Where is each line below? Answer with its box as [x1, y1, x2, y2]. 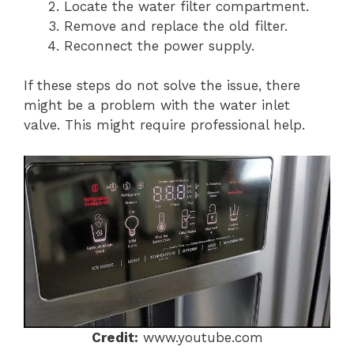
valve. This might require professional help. [24, 117, 305, 133]
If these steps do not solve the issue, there [24, 77, 300, 93]
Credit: [91, 329, 138, 345]
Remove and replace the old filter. [64, 17, 288, 34]
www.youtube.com [137, 329, 263, 345]
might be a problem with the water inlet [24, 97, 290, 113]
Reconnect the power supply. [64, 37, 254, 54]
